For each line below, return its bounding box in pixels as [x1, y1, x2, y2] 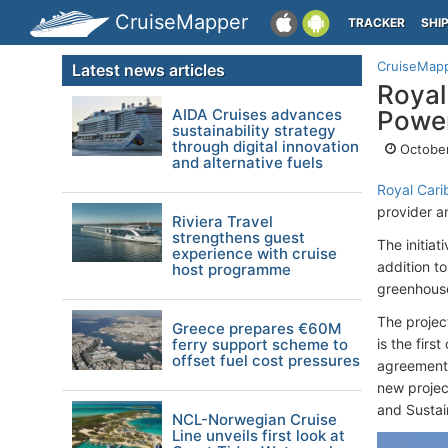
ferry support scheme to [172, 335, 348, 354]
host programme [172, 260, 291, 279]
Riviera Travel [172, 212, 273, 231]
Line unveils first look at [172, 426, 345, 445]
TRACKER [348, 15, 405, 30]
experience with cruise [172, 244, 337, 263]
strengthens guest [172, 228, 305, 247]
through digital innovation [172, 137, 359, 156]
